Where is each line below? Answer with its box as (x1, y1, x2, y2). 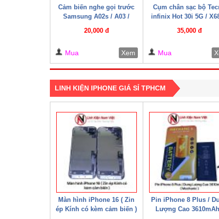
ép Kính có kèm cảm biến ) (56, 205, 137, 213)
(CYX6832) (174, 22, 205, 29)
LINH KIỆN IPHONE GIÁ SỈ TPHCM (55, 84, 166, 92)
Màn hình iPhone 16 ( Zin (58, 196, 135, 203)
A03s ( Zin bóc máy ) (65, 22, 128, 29)
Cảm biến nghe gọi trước (58, 3, 135, 11)
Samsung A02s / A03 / (63, 12, 130, 20)
